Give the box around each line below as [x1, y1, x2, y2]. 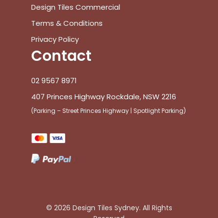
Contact [31, 46, 91, 67]
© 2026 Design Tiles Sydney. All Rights [46, 203, 172, 213]
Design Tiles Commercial [31, 2, 120, 13]
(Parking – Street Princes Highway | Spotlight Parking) [31, 107, 186, 115]
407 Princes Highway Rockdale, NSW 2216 [31, 91, 176, 102]
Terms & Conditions [31, 18, 103, 29]
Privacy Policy [31, 34, 79, 45]
